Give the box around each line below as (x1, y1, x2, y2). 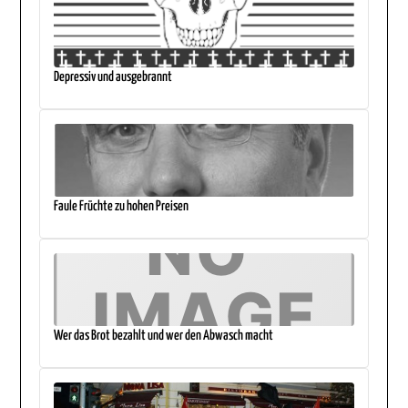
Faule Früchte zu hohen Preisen (54, 199, 189, 213)
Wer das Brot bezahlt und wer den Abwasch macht (54, 328, 274, 342)
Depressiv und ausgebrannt (54, 69, 173, 84)
